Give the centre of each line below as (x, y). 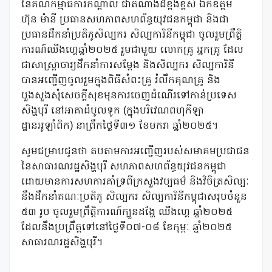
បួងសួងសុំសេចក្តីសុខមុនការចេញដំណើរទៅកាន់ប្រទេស (129, 96)
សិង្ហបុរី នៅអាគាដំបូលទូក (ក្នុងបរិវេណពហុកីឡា (113, 111)
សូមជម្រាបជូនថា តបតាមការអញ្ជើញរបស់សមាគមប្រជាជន (135, 152)
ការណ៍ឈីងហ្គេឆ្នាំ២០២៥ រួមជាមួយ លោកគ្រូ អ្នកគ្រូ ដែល (132, 50)
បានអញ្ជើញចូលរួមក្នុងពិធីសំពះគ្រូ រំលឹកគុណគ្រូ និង (121, 81)
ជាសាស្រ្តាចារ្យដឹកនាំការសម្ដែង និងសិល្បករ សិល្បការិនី (128, 66)
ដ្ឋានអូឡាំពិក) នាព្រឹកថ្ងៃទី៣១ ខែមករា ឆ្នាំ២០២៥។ (120, 126)
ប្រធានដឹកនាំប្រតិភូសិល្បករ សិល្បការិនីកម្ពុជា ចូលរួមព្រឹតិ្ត (132, 35)
